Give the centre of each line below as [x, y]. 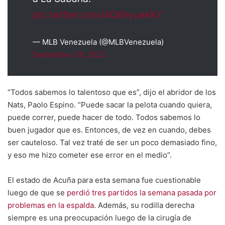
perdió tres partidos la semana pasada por [142, 193]
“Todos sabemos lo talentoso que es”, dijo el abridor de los [112, 92]
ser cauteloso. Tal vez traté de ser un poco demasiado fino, [112, 142]
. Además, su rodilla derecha [144, 205]
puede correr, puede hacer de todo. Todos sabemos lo [104, 117]
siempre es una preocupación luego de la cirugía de [99, 218]
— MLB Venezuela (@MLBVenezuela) [98, 42]
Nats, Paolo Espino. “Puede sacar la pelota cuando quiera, [110, 105]
